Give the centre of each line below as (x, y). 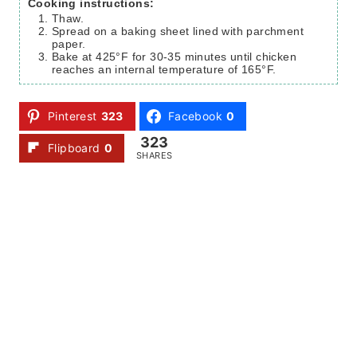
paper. (69, 43)
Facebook (195, 116)
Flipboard (74, 147)
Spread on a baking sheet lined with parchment (178, 31)
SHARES (155, 156)
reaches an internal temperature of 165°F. (164, 69)
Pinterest (73, 116)
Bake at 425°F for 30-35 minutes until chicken (174, 56)
